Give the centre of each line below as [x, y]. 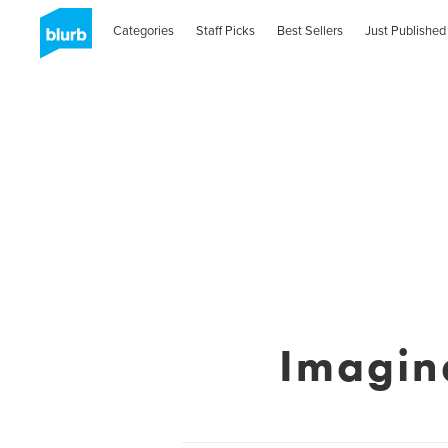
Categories [144, 30]
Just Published [405, 30]
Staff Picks [226, 30]
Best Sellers [310, 30]
